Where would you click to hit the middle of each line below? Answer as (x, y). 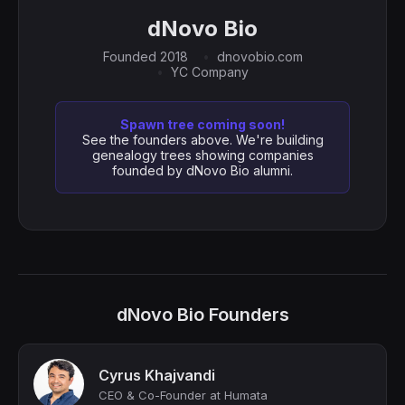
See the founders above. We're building (202, 140)
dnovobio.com (259, 57)
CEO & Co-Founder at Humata (183, 395)
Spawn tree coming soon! (202, 124)
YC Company (210, 72)
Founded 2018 (145, 57)
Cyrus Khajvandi (157, 375)
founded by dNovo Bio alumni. (202, 170)
